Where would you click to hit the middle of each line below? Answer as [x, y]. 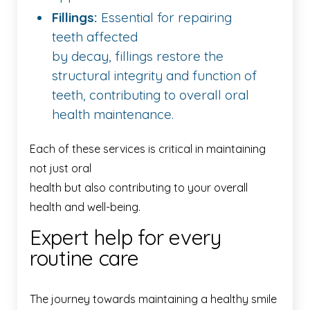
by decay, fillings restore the [138, 56]
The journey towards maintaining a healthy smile [153, 299]
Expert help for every [126, 237]
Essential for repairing [165, 17]
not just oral [61, 168]
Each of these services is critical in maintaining [148, 148]
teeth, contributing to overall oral [151, 94]
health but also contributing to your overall [139, 187]
